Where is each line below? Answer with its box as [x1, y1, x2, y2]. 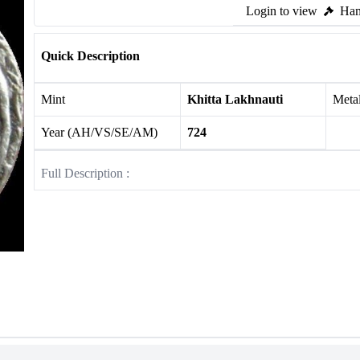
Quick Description [41, 49, 140, 63]
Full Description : [41, 166, 129, 180]
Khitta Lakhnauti [186, 92, 283, 106]
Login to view [246, 4, 317, 18]
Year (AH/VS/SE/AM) [41, 125, 157, 139]
